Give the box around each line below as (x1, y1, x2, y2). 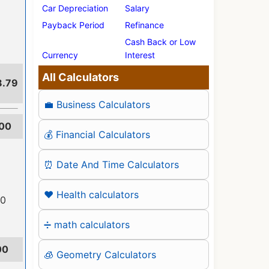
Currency (42, 50, 78, 60)
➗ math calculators (44, 218, 130, 231)
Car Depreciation (42, 3, 108, 13)
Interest (125, 50, 155, 60)
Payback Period (42, 20, 104, 30)
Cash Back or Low (125, 37, 196, 47)
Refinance (125, 20, 164, 30)
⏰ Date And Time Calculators (44, 158, 179, 171)
